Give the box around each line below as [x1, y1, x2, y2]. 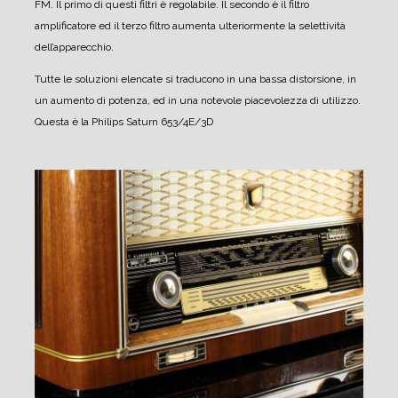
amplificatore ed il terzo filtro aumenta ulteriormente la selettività [35, 19, 346, 32]
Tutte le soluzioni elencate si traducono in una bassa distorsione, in [35, 72, 356, 85]
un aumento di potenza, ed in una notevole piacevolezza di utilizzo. [35, 93, 361, 107]
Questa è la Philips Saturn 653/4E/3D [35, 115, 213, 128]
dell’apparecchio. [35, 40, 114, 53]
